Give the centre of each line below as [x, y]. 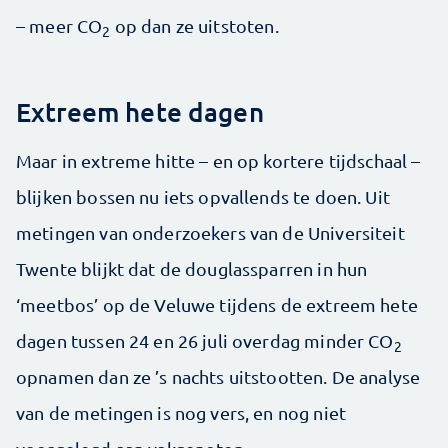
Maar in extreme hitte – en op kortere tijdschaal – [218, 161]
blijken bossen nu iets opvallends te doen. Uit [203, 197]
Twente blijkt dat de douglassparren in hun [192, 269]
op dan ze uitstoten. [194, 26]
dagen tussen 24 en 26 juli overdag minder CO [205, 341]
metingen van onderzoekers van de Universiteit [210, 233]
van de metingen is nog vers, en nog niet [181, 413]
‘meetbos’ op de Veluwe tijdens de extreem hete [217, 305]
